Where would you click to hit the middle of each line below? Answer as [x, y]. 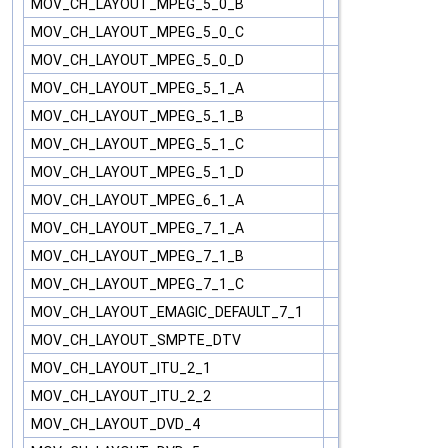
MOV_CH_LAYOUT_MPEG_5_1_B [139, 116]
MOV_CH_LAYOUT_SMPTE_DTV [137, 340]
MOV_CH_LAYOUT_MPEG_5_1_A [139, 88]
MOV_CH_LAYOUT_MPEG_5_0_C [139, 32]
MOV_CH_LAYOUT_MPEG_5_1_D [139, 172]
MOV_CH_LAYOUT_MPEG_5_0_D [139, 60]
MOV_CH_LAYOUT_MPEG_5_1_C [139, 144]
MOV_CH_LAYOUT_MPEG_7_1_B [139, 256]
